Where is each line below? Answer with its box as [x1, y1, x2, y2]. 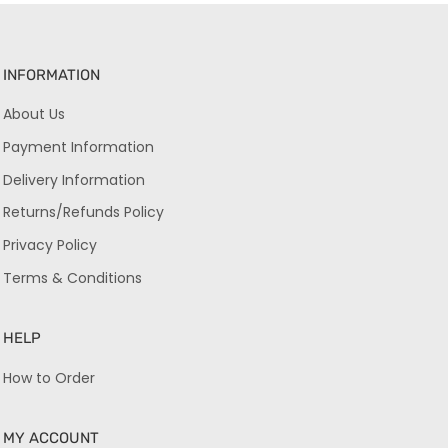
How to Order [3, 367, 96, 388]
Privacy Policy [3, 235, 98, 256]
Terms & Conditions [3, 267, 143, 288]
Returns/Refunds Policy [3, 202, 165, 223]
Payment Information [3, 136, 155, 157]
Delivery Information [3, 169, 146, 190]
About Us [3, 104, 66, 125]
